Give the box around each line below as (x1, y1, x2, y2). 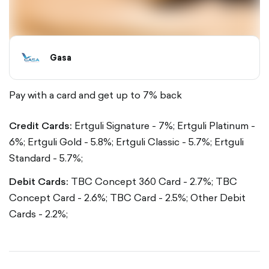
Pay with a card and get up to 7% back (9, 88, 182, 102)
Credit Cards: (9, 118, 72, 133)
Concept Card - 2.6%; (9, 190, 107, 205)
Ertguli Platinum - (177, 118, 255, 133)
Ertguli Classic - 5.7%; (116, 134, 212, 149)
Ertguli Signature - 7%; (74, 118, 175, 133)
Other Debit (190, 190, 246, 205)
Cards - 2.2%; (9, 207, 68, 221)
